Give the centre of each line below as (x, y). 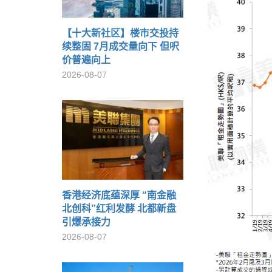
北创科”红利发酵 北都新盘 (119, 209)
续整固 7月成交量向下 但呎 (121, 46)
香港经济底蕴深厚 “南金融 (119, 195)
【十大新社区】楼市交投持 (120, 33)
